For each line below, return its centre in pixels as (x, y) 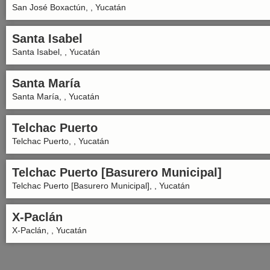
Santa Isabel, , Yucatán (56, 52)
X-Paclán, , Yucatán (49, 230)
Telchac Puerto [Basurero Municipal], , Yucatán (101, 186)
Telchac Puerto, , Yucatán (61, 141)
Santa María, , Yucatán (56, 96)
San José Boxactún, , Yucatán (69, 7)
